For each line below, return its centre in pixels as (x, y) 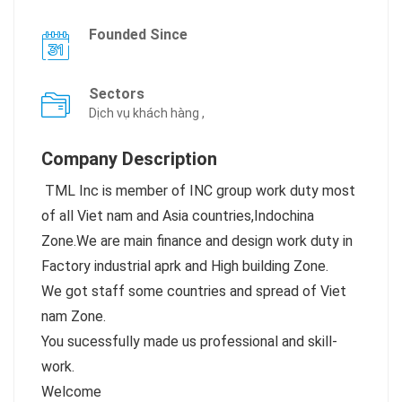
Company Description (129, 159)
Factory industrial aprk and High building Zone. (185, 267)
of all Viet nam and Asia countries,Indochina (178, 216)
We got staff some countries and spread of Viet (194, 292)
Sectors (117, 94)
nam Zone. (74, 317)
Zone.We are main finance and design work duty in (197, 241)
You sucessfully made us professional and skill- (189, 342)
